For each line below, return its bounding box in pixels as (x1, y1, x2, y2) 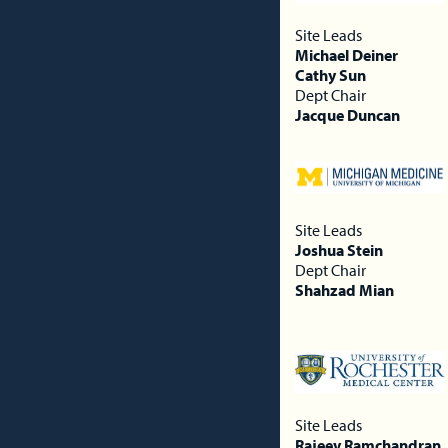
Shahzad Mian (295, 279, 394, 300)
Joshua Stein (295, 239, 383, 260)
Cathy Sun (295, 64, 366, 85)
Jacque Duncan (295, 104, 400, 125)
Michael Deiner (295, 44, 398, 65)
